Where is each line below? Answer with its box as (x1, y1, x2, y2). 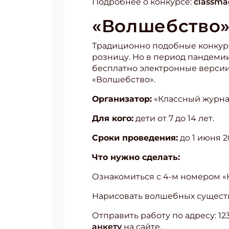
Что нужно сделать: (92, 152, 180, 162)
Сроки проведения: (92, 133, 178, 143)
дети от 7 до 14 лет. (133, 113, 214, 123)
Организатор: (92, 94, 152, 104)
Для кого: (92, 113, 133, 123)
